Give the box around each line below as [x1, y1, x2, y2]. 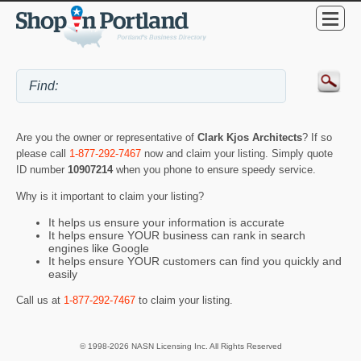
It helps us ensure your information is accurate [48, 216, 284, 230]
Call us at [16, 293, 64, 306]
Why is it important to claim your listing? [16, 189, 204, 202]
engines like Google [48, 242, 149, 255]
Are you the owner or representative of [16, 131, 197, 143]
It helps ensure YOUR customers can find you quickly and [48, 255, 342, 268]
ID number [16, 163, 68, 176]
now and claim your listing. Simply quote [141, 147, 333, 160]
